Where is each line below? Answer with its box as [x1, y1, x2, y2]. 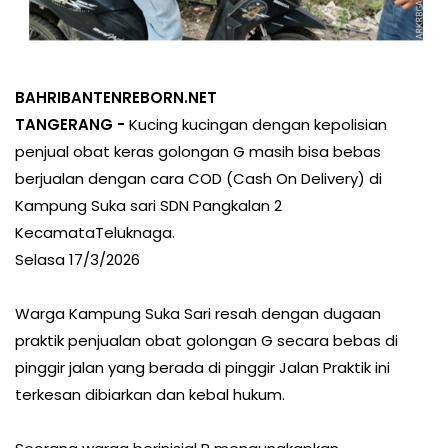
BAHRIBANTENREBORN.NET [15, 87, 217, 109]
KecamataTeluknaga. [15, 222, 175, 244]
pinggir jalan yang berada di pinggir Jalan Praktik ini [15, 357, 390, 379]
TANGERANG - [15, 114, 129, 136]
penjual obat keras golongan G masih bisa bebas [15, 141, 381, 163]
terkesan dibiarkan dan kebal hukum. [15, 384, 285, 406]
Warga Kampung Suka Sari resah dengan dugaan [15, 303, 381, 325]
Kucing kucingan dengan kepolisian [129, 114, 387, 136]
